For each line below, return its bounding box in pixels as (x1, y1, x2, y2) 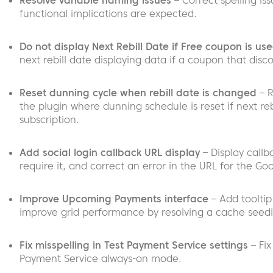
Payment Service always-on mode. (19, 252, 182, 265)
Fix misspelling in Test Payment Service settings (19, 239, 248, 252)
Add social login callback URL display (19, 146, 200, 159)
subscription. (19, 113, 79, 126)
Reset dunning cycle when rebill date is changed (19, 87, 257, 99)
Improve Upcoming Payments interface (19, 193, 208, 205)
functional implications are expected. (19, 7, 197, 20)
